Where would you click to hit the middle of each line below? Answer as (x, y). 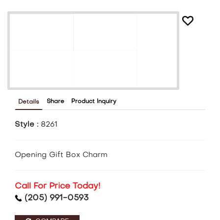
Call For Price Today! (57, 187)
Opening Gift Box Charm (61, 155)
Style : (28, 125)
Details (29, 102)
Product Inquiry (94, 102)
